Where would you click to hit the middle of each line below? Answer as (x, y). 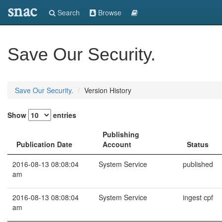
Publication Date (44, 144)
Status (198, 144)
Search (68, 12)
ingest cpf (198, 197)
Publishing (121, 134)
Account (117, 144)
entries (64, 115)
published (198, 164)
